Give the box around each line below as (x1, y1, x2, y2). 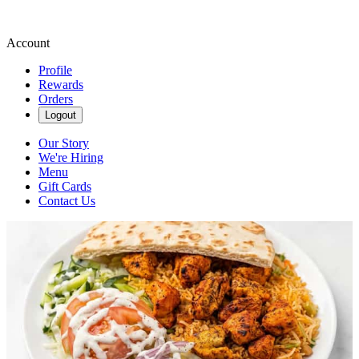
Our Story (38, 136, 89, 150)
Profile (38, 63, 72, 77)
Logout (45, 109, 76, 121)
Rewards (38, 78, 83, 91)
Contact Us (38, 194, 95, 208)
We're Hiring (38, 151, 103, 164)
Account (6, 36, 50, 50)
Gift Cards (38, 179, 91, 193)
